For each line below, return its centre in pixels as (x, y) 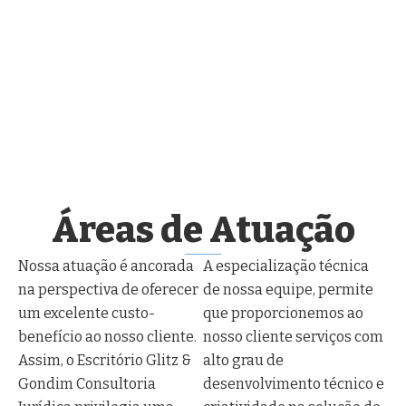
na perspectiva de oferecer (108, 289)
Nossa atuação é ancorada (106, 266)
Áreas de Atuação (203, 230)
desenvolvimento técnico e (294, 383)
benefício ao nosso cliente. (107, 336)
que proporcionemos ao (283, 313)
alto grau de (243, 360)
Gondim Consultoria (87, 383)
